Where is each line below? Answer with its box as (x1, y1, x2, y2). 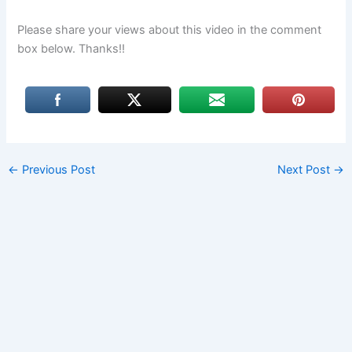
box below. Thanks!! (17, 42, 126, 57)
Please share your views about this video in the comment (17, 23, 322, 38)
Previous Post (18, 163, 95, 178)
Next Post (277, 163, 334, 178)
